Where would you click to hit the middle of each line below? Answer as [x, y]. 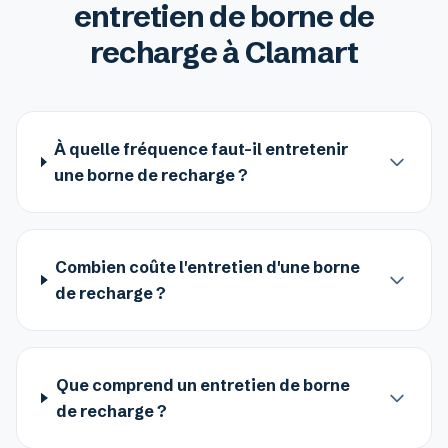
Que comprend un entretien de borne [202, 385]
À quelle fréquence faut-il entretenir [201, 149]
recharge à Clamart [224, 52]
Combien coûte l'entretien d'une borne [208, 267]
